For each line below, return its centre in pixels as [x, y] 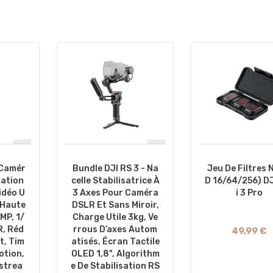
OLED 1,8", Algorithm [115, 254]
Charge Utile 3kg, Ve [115, 218]
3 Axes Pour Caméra [115, 193]
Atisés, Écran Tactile [115, 242]
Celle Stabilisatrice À [115, 181]
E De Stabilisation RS [115, 266]
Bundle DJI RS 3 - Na [115, 169]
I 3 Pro [249, 193]
